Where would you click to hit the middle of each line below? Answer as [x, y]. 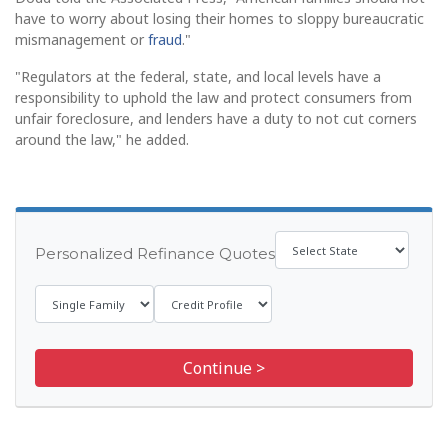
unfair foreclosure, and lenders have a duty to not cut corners [216, 119]
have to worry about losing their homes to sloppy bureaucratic [219, 19]
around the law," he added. [102, 140]
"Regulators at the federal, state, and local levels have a [198, 77]
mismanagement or [81, 40]
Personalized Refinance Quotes [155, 254]
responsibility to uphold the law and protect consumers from [213, 98]
